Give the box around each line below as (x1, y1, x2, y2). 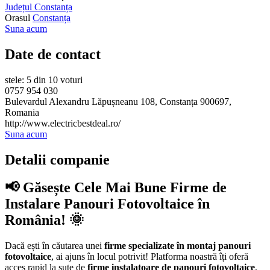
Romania (5, 107, 39, 118)
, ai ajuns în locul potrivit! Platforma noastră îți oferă (51, 251, 248, 262)
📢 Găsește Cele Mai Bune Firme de (5, 180, 227, 196)
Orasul (5, 12, 33, 23)
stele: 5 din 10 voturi (5, 74, 83, 85)
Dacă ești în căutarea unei (5, 240, 104, 251)
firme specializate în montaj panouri (104, 240, 251, 251)
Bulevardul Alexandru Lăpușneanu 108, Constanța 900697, (5, 96, 231, 107)
